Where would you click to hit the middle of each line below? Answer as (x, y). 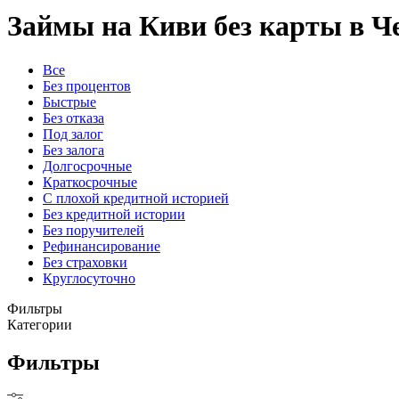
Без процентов (87, 85)
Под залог (73, 134)
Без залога (73, 150)
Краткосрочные (90, 182)
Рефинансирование (102, 246)
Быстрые (69, 102)
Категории (40, 324)
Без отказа (73, 118)
